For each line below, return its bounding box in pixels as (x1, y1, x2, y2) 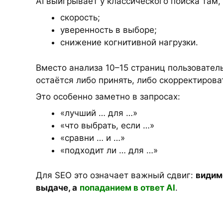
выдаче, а (36, 183, 77, 193)
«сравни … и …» (60, 132, 125, 143)
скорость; (60, 12, 100, 22)
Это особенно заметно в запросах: (36, 91, 180, 102)
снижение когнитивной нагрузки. (60, 37, 198, 47)
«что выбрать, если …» (60, 120, 154, 130)
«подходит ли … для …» (60, 145, 158, 155)
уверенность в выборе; (60, 25, 157, 35)
